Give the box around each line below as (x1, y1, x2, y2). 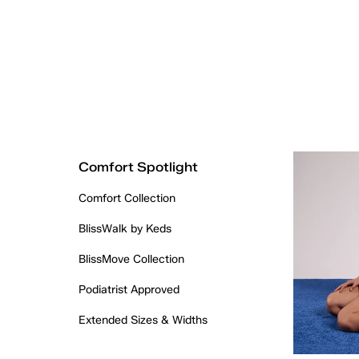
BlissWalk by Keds (78, 222, 171, 236)
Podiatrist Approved (78, 283, 179, 296)
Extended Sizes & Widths (78, 313, 208, 327)
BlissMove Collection (78, 252, 184, 266)
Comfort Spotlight (78, 159, 198, 175)
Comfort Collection (78, 192, 175, 205)
